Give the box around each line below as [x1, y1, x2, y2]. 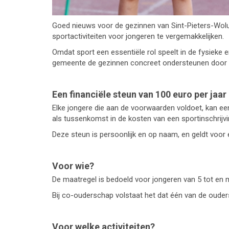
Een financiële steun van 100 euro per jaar [52, 89, 226, 100]
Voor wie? [52, 161, 94, 171]
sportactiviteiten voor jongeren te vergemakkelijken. [52, 32, 224, 41]
